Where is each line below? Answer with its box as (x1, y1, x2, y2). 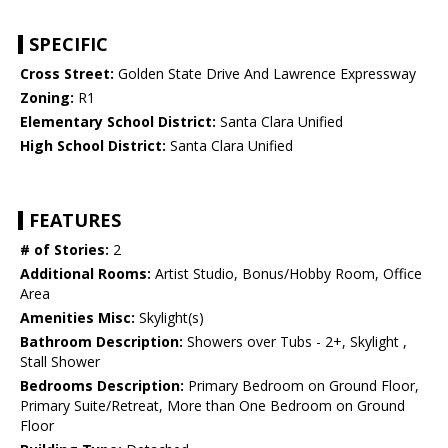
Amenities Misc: (20, 308, 135, 328)
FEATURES (29, 208, 121, 233)
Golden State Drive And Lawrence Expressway (114, 64, 416, 84)
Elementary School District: (20, 112, 216, 132)
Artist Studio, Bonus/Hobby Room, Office (151, 264, 422, 284)
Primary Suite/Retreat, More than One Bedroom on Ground (20, 396, 405, 416)
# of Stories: (20, 240, 109, 260)
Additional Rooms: (20, 264, 151, 284)
